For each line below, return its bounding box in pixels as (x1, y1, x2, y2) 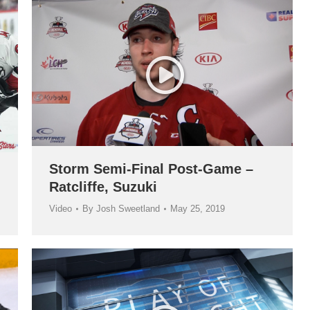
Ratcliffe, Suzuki (49, 179, 157, 195)
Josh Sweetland (96, 203, 160, 215)
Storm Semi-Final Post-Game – (49, 161, 253, 177)
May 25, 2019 (170, 203, 225, 215)
